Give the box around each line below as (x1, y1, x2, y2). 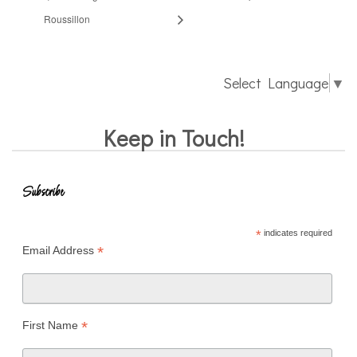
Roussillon (44, 11, 90, 25)
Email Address (22, 244, 97, 257)
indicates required (261, 228, 332, 238)
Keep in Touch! (104, 124, 245, 153)
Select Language (223, 73, 328, 93)
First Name (22, 318, 81, 331)
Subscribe (22, 182, 64, 203)
